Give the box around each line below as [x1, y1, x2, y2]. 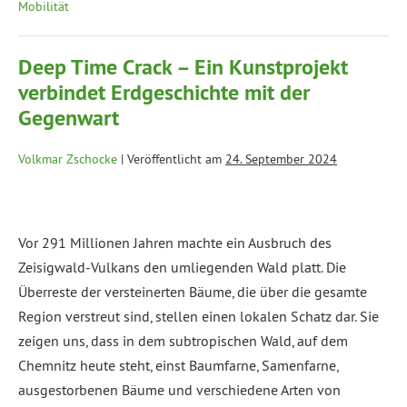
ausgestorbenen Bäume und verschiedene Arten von [18, 381, 341, 400]
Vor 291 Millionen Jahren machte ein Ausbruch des [18, 233, 332, 253]
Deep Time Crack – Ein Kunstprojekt [18, 53, 348, 82]
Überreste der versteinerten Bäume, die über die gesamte [18, 283, 367, 302]
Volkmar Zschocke [18, 151, 117, 168]
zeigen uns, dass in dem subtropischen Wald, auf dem [18, 332, 348, 351]
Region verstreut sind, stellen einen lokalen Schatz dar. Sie [18, 307, 379, 326]
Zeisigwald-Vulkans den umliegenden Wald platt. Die [18, 258, 346, 277]
